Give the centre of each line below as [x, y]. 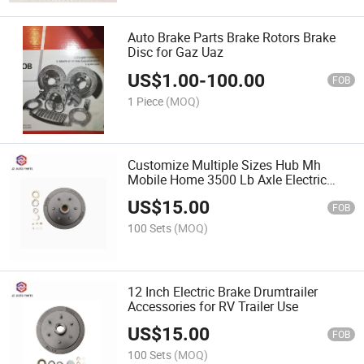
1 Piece [146, 101]
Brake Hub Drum [175, 194]
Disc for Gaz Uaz [176, 52]
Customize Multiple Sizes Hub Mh [225, 165]
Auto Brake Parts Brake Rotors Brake [232, 38]
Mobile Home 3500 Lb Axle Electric [227, 179]
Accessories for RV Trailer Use [213, 306]
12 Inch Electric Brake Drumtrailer [223, 291]
